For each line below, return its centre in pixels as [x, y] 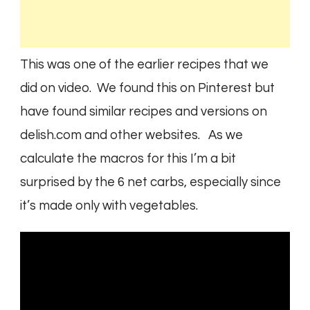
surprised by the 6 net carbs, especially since [151, 182]
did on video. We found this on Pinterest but [147, 88]
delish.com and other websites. [114, 135]
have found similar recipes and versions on [144, 111]
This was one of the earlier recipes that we [144, 64]
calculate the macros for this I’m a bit [128, 158]
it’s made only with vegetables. [112, 206]
